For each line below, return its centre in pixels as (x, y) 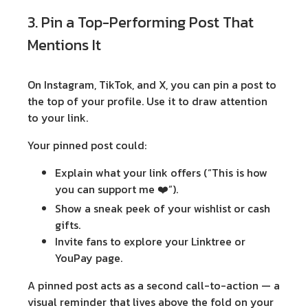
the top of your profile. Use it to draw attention (147, 101)
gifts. (68, 224)
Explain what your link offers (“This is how (161, 172)
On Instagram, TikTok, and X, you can (120, 84)
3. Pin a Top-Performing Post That (141, 22)
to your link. (58, 117)
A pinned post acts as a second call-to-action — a (154, 285)
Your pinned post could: (87, 145)
